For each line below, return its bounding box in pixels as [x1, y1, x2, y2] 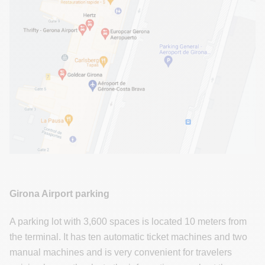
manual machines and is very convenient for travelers [9, 247, 232, 258]
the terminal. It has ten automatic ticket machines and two [9, 232, 247, 243]
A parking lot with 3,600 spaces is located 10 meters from [9, 216, 247, 227]
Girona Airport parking [9, 189, 109, 199]
